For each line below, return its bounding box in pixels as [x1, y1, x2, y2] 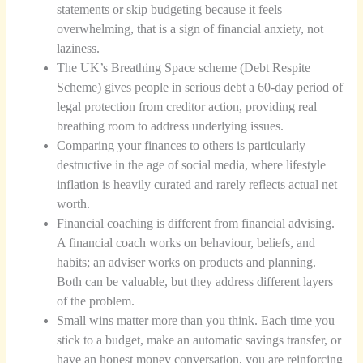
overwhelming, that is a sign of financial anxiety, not [57, 22, 324, 36]
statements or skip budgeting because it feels [57, 2, 283, 17]
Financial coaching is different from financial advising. [57, 216, 335, 231]
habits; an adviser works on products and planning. [57, 255, 317, 270]
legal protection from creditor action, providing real [57, 100, 318, 114]
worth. [57, 197, 91, 211]
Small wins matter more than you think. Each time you [57, 314, 335, 328]
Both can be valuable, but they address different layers [57, 275, 334, 289]
